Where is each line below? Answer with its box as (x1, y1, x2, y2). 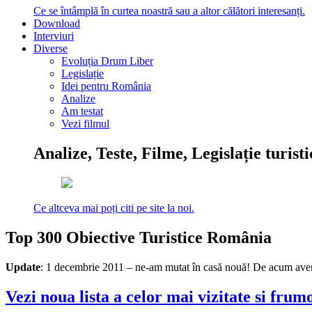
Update (6, 261, 40, 274)
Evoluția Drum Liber (61, 55, 153, 68)
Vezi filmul (61, 118, 109, 130)
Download (33, 17, 80, 30)
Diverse (33, 42, 68, 55)
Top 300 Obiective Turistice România (6, 228, 272, 247)
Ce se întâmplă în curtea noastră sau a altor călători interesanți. (33, 5, 305, 17)
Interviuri (33, 30, 74, 42)
